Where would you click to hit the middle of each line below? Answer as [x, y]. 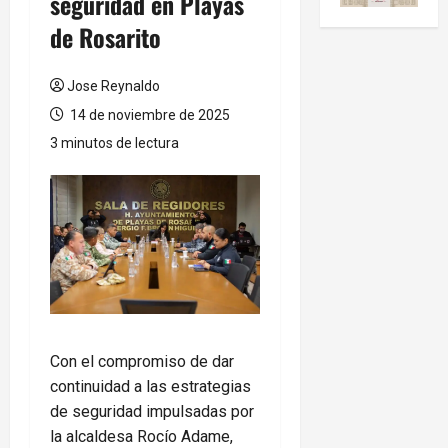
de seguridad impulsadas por [152, 412]
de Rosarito [105, 36]
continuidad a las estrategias [150, 387]
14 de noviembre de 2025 [148, 114]
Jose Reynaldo [113, 85]
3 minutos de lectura [114, 142]
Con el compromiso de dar [142, 362]
